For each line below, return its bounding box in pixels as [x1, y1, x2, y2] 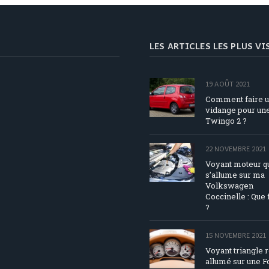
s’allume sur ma [205, 169, 265, 181]
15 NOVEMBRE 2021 [205, 230, 266, 241]
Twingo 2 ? [205, 115, 247, 127]
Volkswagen [205, 180, 253, 192]
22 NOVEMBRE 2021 [205, 144, 266, 154]
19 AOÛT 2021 [205, 79, 250, 89]
